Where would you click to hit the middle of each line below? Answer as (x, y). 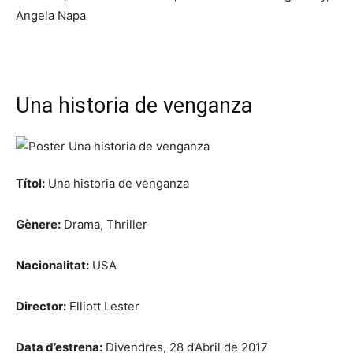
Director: (41, 306)
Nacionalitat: (52, 265)
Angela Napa (51, 15)
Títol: (30, 183)
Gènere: (38, 224)
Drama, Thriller (104, 224)
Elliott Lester (103, 306)
